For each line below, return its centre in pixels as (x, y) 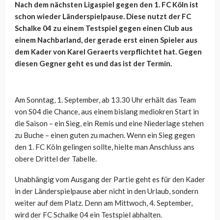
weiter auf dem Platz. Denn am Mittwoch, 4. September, (104, 203)
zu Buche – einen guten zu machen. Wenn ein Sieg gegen (105, 135)
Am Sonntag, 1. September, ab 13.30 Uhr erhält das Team (105, 100)
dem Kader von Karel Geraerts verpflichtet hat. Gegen (108, 52)
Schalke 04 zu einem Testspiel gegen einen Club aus (104, 28)
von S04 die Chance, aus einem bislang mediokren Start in (107, 112)
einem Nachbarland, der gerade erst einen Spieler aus (106, 40)
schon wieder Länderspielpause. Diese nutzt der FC (103, 16)
